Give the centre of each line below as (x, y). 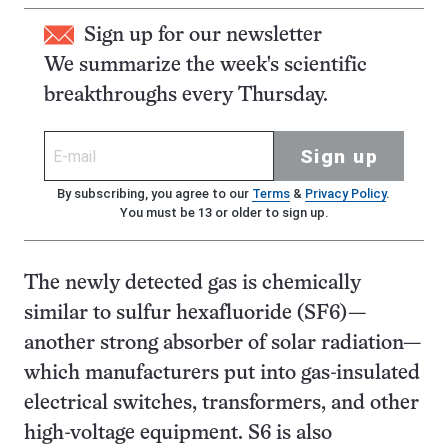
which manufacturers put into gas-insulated (222, 373)
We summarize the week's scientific (205, 65)
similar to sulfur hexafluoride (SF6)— (195, 313)
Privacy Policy (345, 193)
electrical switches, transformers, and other (221, 403)
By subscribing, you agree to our (154, 193)
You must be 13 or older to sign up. (224, 212)
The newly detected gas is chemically (192, 283)
